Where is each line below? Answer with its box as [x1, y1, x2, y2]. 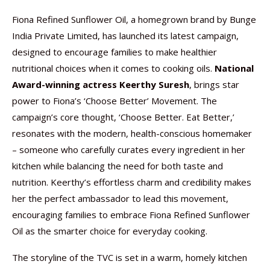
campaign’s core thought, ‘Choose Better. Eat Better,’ [12, 111, 234, 123]
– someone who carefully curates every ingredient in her [12, 143, 245, 155]
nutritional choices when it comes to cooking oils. [12, 62, 215, 74]
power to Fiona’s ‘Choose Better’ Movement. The [12, 95, 217, 107]
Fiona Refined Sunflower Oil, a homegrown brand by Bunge [12, 13, 256, 25]
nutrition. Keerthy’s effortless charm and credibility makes [12, 176, 251, 188]
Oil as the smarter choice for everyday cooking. [12, 225, 207, 237]
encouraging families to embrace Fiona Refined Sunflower [12, 209, 250, 221]
